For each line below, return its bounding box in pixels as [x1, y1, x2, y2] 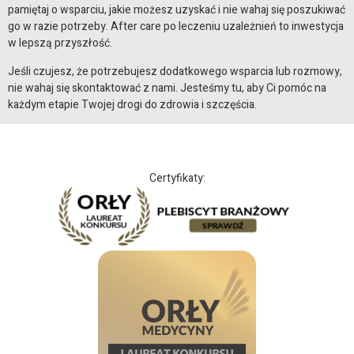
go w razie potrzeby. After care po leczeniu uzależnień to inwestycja [8, 18, 344, 36]
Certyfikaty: [149, 170, 205, 187]
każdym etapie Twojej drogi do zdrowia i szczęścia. [8, 96, 257, 113]
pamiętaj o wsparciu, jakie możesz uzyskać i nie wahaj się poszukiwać [8, 2, 345, 19]
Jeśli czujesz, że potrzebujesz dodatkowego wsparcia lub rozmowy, [8, 62, 342, 80]
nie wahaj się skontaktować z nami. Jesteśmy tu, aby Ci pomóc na [8, 79, 326, 96]
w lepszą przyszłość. [8, 35, 112, 52]
